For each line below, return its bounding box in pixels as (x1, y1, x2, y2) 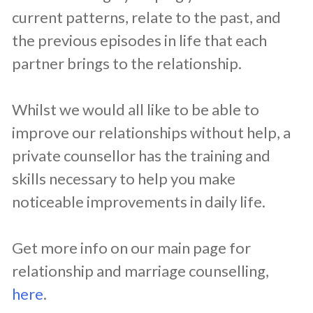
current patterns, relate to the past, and (12, 8, 281, 27)
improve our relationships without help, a (12, 123, 291, 143)
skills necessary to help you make (12, 169, 235, 189)
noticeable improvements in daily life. (12, 192, 265, 212)
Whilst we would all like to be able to (12, 100, 259, 119)
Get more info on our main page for (12, 238, 251, 258)
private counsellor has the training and (12, 146, 270, 166)
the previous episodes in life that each (12, 31, 267, 50)
